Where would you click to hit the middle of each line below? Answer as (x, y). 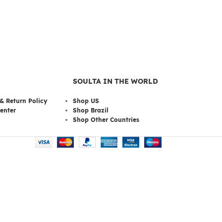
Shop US (86, 101)
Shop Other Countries (106, 120)
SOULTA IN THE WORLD (116, 81)
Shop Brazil (91, 110)
